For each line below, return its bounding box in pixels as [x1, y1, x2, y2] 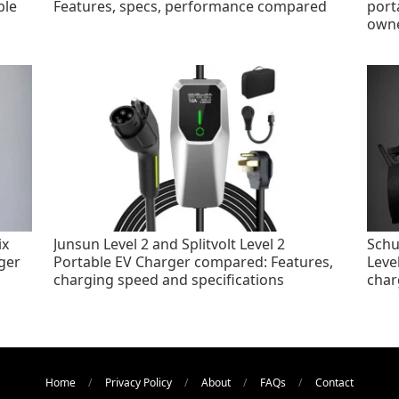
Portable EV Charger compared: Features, [53, 252, 334, 273]
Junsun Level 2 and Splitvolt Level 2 [53, 234, 286, 255]
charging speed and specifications [53, 270, 285, 290]
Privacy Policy [105, 375, 172, 391]
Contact [315, 375, 354, 391]
